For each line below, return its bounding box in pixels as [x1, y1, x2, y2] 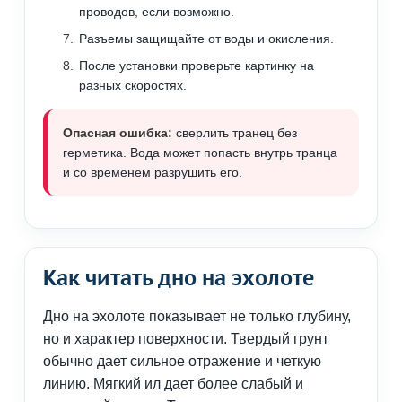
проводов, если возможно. [79, 4, 234, 20]
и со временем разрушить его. [63, 165, 242, 180]
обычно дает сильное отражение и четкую [43, 354, 321, 370]
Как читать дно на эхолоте [43, 265, 315, 292]
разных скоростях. [79, 78, 187, 93]
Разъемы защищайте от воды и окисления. [79, 31, 334, 47]
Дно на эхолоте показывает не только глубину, [43, 309, 351, 325]
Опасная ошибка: [63, 126, 172, 141]
